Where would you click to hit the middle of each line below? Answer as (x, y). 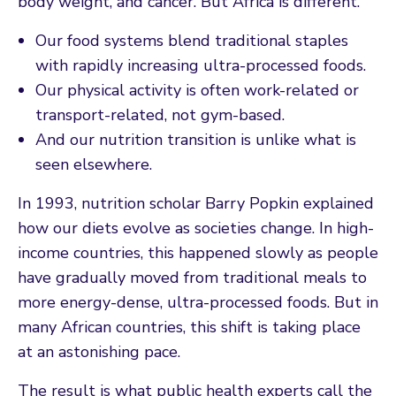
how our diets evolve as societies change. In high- (196, 228)
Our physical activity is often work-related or (197, 90)
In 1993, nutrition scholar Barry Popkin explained (196, 203)
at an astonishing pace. (99, 351)
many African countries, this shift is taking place (189, 327)
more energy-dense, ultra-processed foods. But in (198, 302)
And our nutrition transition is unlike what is (196, 139)
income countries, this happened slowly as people (198, 252)
